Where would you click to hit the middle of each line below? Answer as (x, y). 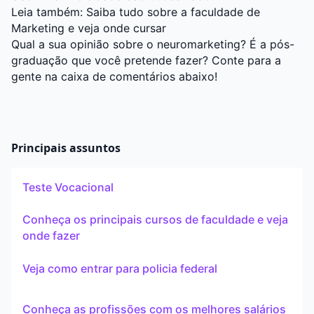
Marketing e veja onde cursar (89, 28)
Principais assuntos (66, 148)
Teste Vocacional (68, 187)
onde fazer (51, 236)
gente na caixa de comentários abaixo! (114, 77)
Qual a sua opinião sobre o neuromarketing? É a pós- (153, 45)
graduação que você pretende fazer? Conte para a (146, 61)
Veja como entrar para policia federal (120, 268)
